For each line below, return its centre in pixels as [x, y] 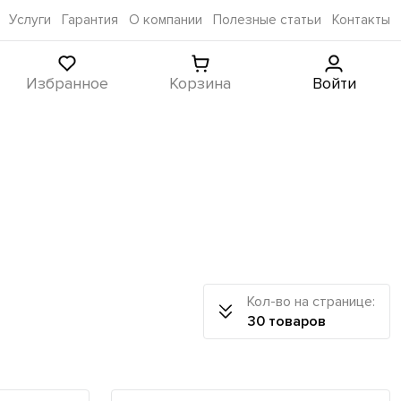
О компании [166, 20]
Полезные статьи [267, 20]
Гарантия [90, 20]
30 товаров [286, 321]
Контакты [361, 20]
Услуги [30, 20]
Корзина [200, 83]
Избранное [67, 83]
